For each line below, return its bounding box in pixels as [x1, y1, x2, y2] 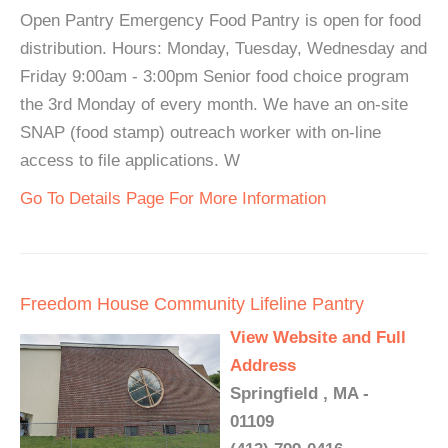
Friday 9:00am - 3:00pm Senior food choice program [20, 66, 409, 86]
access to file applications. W [20, 150, 240, 170]
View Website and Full [230, 327, 406, 347]
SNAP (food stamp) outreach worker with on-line [20, 122, 381, 142]
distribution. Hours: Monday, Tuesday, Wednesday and [20, 38, 427, 58]
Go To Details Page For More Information [20, 188, 326, 208]
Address [230, 355, 296, 375]
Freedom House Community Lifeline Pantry [20, 293, 364, 314]
